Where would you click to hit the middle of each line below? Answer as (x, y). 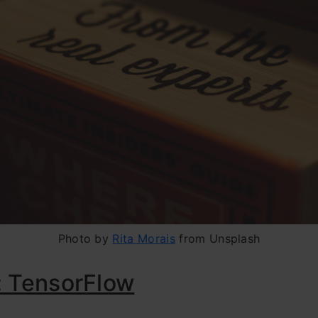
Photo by (85, 238)
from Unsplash (218, 238)
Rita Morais (144, 238)
